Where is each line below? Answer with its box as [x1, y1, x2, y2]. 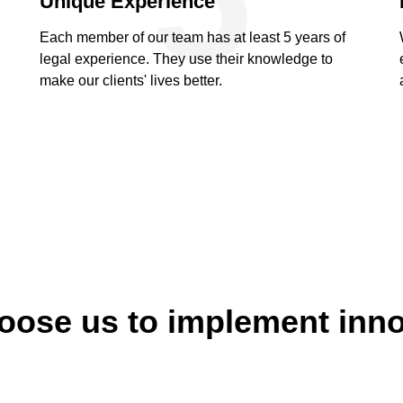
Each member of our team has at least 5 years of [40, 29, 345, 45]
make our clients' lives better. [40, 72, 222, 88]
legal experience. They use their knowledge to [40, 50, 333, 67]
